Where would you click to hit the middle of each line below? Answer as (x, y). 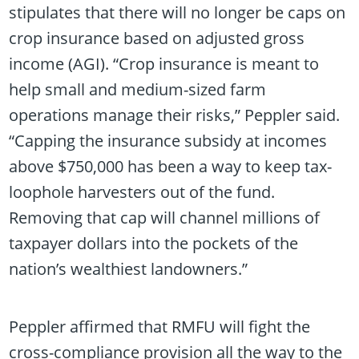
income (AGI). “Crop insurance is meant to (164, 64)
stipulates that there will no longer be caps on (177, 13)
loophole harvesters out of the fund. (142, 192)
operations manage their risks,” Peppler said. (175, 115)
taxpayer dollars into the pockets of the (154, 244)
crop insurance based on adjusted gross (157, 38)
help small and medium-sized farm (138, 90)
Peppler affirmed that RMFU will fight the (160, 327)
